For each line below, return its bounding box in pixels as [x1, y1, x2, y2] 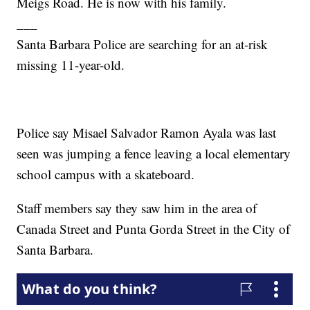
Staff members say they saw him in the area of [17, 199, 257, 217]
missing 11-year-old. [17, 56, 125, 74]
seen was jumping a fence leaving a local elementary [17, 145, 291, 163]
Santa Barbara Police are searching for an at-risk [17, 35, 268, 53]
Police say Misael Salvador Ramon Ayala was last [17, 124, 277, 142]
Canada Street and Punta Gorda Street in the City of [17, 220, 291, 238]
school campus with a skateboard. [17, 165, 195, 183]
